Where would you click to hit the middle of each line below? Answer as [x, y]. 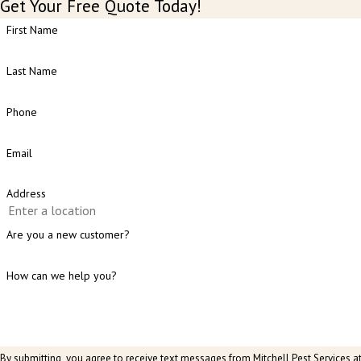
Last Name [31, 71]
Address [26, 194]
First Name [32, 30]
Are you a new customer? [68, 235]
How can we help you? [61, 275]
